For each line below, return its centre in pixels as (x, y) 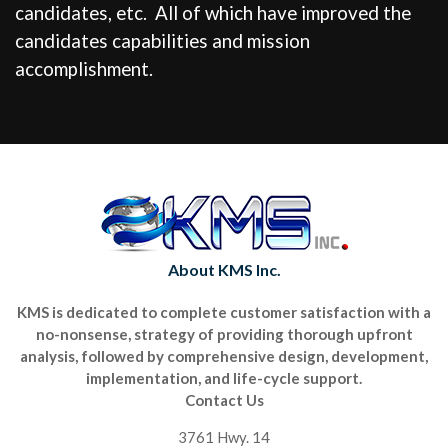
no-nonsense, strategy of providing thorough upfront (224, 334)
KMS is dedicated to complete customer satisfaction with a (224, 312)
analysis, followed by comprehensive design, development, (224, 356)
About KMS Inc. (224, 270)
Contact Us (224, 400)
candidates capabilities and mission (162, 41)
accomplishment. (84, 69)
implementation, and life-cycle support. (224, 378)
